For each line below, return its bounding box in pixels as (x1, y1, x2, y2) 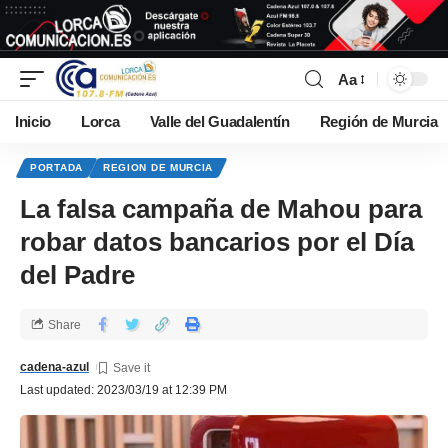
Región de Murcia (319, 114, 438, 131)
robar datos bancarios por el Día (20, 227, 414, 258)
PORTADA (30, 162, 83, 174)
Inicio (15, 114, 52, 131)
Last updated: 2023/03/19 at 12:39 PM (20, 383, 227, 398)
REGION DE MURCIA (102, 162, 214, 174)
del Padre (20, 260, 135, 291)
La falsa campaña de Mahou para (20, 194, 422, 225)
